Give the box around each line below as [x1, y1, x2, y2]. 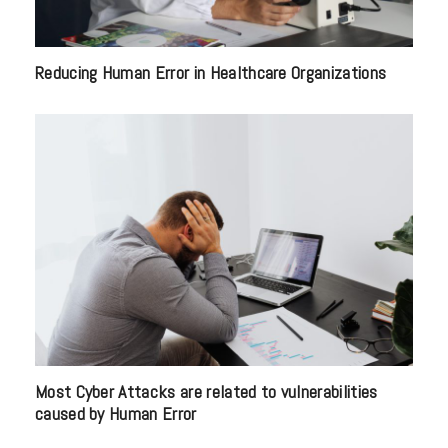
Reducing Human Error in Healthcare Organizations [34, 61, 387, 85]
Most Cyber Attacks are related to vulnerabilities [34, 380, 378, 404]
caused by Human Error [34, 402, 197, 426]
